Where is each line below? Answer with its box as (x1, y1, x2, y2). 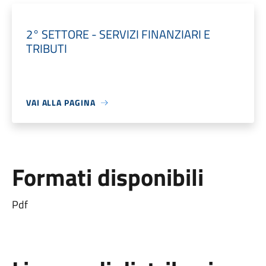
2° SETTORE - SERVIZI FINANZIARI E (26, 25, 210, 43)
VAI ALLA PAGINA (26, 96, 96, 109)
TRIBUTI (26, 39, 67, 58)
